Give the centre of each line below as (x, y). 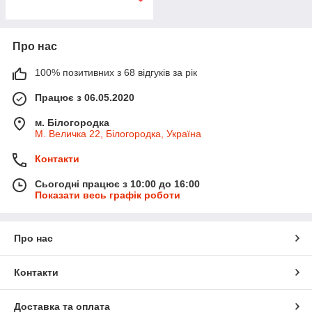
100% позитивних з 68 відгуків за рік (116, 72)
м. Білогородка (72, 123)
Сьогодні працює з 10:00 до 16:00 (117, 184)
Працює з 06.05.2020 (85, 97)
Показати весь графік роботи (108, 195)
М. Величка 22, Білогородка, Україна (118, 134)
